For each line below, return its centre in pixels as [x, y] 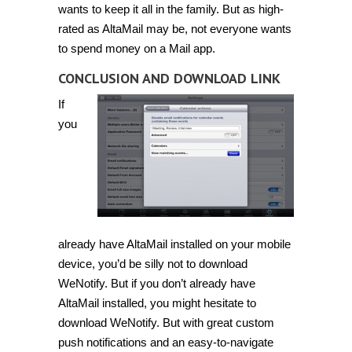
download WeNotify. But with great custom [166, 323]
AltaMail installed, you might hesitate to [157, 303]
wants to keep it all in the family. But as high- [171, 9]
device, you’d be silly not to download [153, 264]
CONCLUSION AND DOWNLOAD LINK [169, 78]
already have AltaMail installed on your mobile [174, 244]
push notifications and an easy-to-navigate [166, 343]
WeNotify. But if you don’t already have [157, 284]
